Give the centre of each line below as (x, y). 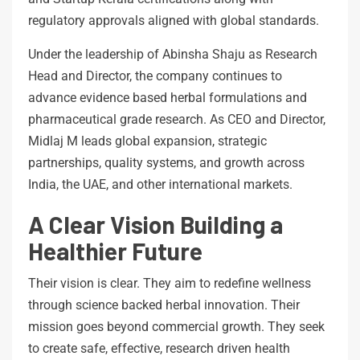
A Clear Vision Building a (155, 224)
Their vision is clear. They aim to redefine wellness (170, 283)
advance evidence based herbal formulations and (168, 97)
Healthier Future (115, 250)
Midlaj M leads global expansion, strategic (147, 141)
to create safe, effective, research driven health (159, 348)
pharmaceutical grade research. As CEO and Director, (177, 119)
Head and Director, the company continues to (155, 76)
